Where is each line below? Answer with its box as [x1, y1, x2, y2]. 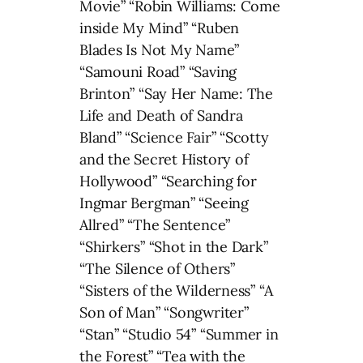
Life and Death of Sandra [79, 106, 243, 126]
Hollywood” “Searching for [79, 172, 257, 191]
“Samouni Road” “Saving [79, 62, 237, 82]
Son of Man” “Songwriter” [79, 303, 249, 322]
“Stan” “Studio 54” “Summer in [79, 325, 279, 344]
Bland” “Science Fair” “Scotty [79, 128, 269, 147]
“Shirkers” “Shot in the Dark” [79, 237, 268, 257]
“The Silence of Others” [79, 259, 235, 279]
